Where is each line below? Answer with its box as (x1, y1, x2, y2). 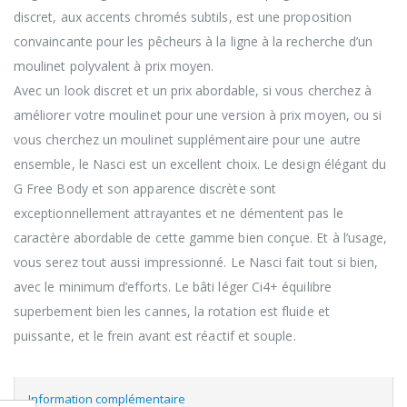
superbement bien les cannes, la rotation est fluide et (14, 302, 330, 320)
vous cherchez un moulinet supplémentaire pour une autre (14, 130, 361, 148)
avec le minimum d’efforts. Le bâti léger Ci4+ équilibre (14, 277, 332, 295)
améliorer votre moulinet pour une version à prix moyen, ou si (14, 105, 382, 124)
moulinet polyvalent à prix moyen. (14, 56, 214, 74)
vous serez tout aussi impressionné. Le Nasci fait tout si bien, (14, 253, 379, 271)
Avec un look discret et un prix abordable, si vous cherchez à (14, 81, 372, 99)
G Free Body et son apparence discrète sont (14, 179, 276, 197)
